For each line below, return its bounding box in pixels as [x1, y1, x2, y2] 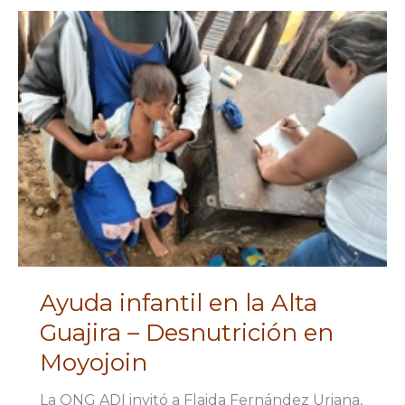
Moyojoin [40, 348, 147, 378]
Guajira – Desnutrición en [40, 318, 334, 348]
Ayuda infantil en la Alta [40, 288, 317, 318]
